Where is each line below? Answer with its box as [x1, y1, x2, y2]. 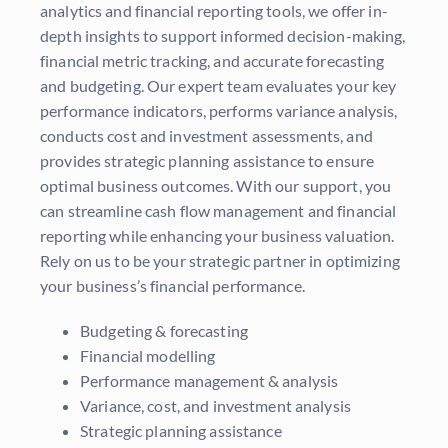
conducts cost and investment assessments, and [40, 126, 373, 146]
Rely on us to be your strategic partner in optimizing [40, 251, 400, 271]
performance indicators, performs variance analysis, [40, 101, 398, 121]
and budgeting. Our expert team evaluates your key [40, 76, 397, 96]
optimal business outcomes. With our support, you [40, 176, 392, 196]
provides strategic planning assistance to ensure [40, 151, 375, 171]
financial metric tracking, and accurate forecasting [40, 51, 385, 71]
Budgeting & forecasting [80, 321, 248, 341]
